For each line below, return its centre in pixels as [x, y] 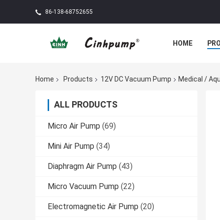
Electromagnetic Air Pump [93, 207]
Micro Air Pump [74, 126]
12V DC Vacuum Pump [136, 79]
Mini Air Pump [71, 146]
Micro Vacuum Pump [83, 187]
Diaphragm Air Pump [82, 166]
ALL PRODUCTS [86, 105]
